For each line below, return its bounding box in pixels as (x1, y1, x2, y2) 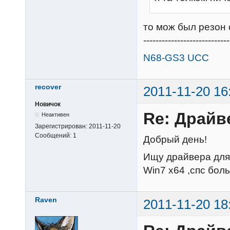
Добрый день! (143, 133, 207, 145)
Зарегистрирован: (35, 122, 89, 130)
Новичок (35, 100, 61, 108)
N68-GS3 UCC (143, 52, 209, 64)
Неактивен (42, 111, 70, 118)
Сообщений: (35, 131, 73, 139)
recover (35, 83, 61, 91)
